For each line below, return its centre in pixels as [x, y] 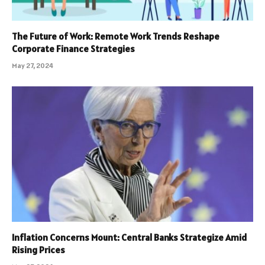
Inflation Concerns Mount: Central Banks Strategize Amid [129, 237]
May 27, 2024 [33, 65]
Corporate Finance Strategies [73, 48]
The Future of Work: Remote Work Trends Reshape [116, 36]
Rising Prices [38, 250]
